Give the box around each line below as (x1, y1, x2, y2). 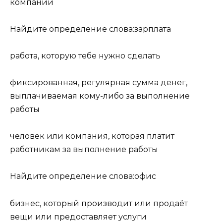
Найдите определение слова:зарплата (10, 24, 171, 34)
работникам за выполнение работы (10, 145, 158, 155)
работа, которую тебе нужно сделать (10, 51, 161, 60)
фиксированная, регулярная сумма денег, (10, 78, 187, 88)
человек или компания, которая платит (10, 131, 174, 141)
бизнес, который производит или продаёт (10, 198, 188, 208)
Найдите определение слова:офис (10, 171, 156, 181)
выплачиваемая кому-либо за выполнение (10, 91, 190, 101)
